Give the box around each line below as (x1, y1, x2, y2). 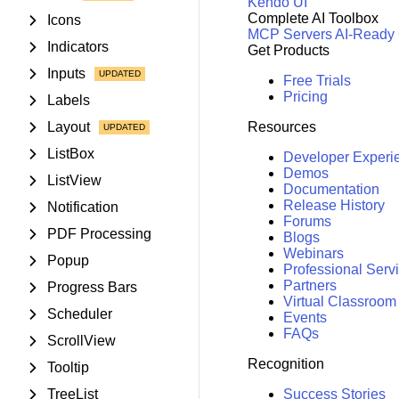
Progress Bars (47, 280, 137, 295)
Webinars (282, 246, 344, 262)
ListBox (47, 146, 94, 161)
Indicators (47, 39, 109, 54)
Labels (47, 93, 90, 108)
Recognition (247, 356, 324, 372)
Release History (282, 198, 385, 214)
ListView (47, 173, 102, 188)
